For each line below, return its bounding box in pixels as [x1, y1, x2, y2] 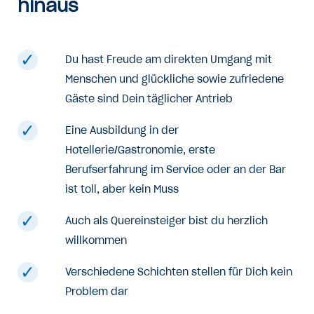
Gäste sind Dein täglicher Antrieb [65, 92, 233, 105]
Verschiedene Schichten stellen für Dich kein [65, 265, 292, 278]
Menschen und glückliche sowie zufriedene [65, 72, 284, 86]
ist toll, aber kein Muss [65, 182, 179, 196]
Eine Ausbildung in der [65, 123, 179, 137]
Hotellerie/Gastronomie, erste [65, 143, 215, 156]
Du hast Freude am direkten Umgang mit [65, 53, 272, 66]
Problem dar [65, 285, 128, 298]
